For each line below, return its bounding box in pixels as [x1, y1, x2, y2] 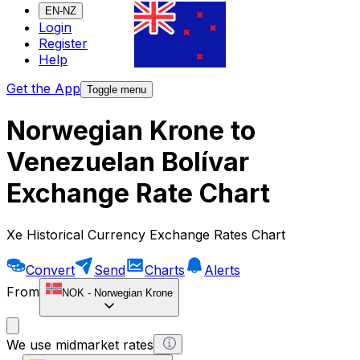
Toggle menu [87, 84, 146, 96]
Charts [145, 261, 185, 278]
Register [39, 35, 88, 52]
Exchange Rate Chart [6, 178, 270, 210]
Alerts [204, 261, 240, 278]
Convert [26, 261, 75, 278]
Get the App [6, 80, 80, 97]
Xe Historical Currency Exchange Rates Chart [6, 226, 285, 243]
